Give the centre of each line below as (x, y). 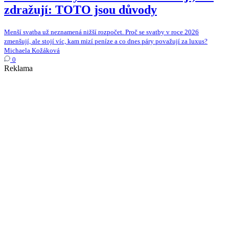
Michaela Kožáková (32, 50)
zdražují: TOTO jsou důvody (81, 10)
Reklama (18, 68)
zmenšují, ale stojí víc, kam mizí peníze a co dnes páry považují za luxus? (106, 41)
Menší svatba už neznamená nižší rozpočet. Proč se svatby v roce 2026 (101, 32)
